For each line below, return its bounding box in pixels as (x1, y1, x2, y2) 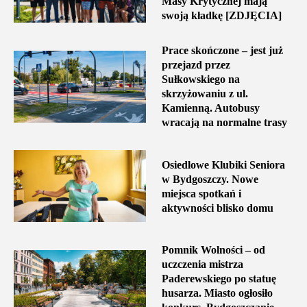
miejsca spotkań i (161, 187, 241, 199)
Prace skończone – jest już (161, 45, 283, 57)
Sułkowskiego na (161, 73, 240, 86)
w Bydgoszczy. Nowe (161, 173, 258, 185)
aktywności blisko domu (161, 201, 273, 214)
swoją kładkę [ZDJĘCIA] (161, 10, 282, 22)
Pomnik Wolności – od (161, 244, 265, 256)
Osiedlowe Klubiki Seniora (161, 158, 285, 171)
